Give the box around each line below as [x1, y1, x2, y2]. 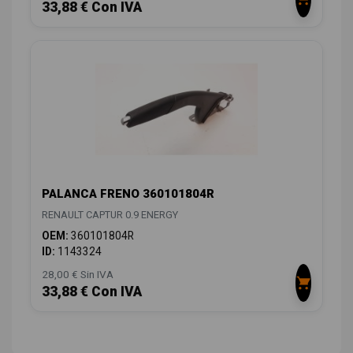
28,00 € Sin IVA [42, 267, 113, 281]
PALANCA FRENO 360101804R [42, 186, 214, 201]
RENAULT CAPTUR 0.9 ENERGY [42, 208, 178, 221]
